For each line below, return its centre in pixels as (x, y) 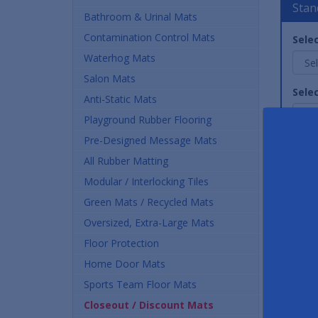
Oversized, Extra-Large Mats (149, 222)
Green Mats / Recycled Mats (149, 202)
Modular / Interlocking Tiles (146, 181)
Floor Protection (121, 243)
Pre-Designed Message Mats (150, 140)
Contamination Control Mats (149, 37)
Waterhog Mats (120, 57)
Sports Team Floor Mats (140, 284)
